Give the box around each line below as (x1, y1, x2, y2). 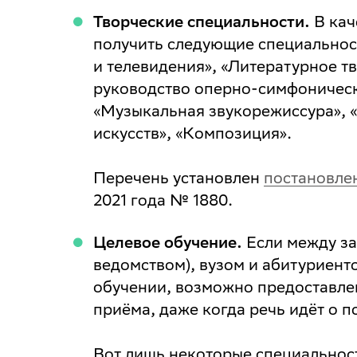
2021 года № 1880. (93, 190, 233, 209)
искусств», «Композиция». (93, 124, 292, 142)
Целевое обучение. (93, 233, 242, 251)
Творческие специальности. (93, 12, 310, 30)
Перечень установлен (93, 168, 264, 186)
